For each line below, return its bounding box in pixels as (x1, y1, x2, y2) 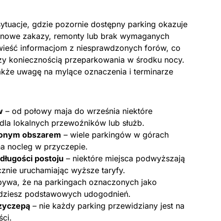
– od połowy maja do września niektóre (3, 106, 152, 116)
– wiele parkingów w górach (61, 130, 169, 140)
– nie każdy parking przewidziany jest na (30, 201, 184, 211)
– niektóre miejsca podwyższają (64, 153, 185, 163)
